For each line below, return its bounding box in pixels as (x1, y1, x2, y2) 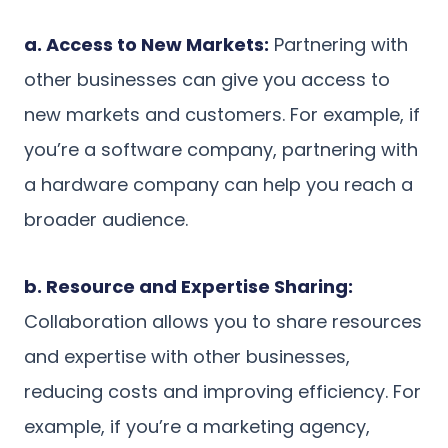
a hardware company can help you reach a (24, 171, 413, 197)
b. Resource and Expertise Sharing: (24, 273, 353, 299)
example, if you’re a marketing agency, (24, 413, 370, 439)
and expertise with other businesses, (24, 343, 350, 369)
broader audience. (24, 206, 188, 232)
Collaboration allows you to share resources (24, 308, 422, 334)
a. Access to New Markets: (24, 31, 269, 57)
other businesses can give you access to (24, 66, 390, 92)
